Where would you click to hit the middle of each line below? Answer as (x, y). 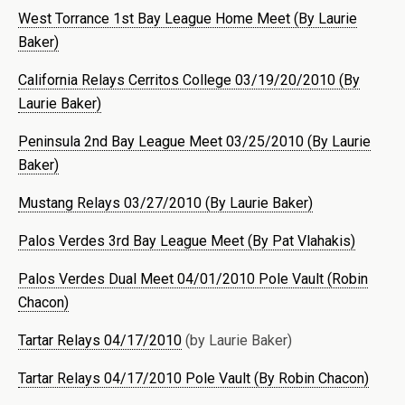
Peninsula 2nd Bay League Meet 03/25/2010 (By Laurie (194, 141)
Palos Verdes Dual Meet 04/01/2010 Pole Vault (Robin (193, 278)
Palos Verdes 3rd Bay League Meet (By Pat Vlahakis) (187, 240)
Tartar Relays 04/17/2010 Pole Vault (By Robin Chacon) (193, 378)
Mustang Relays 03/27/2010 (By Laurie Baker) (165, 202)
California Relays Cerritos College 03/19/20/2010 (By (189, 80)
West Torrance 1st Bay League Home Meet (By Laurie (188, 18)
